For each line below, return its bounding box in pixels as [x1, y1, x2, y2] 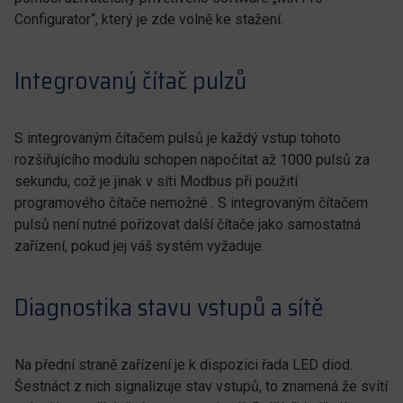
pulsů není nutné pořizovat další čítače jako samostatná [14, 216, 361, 233]
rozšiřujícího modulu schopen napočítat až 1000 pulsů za [14, 151, 370, 168]
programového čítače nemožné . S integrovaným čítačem [14, 194, 368, 211]
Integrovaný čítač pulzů [14, 61, 246, 100]
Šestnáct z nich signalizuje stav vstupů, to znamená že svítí [14, 378, 388, 395]
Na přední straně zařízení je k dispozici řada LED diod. [14, 356, 353, 373]
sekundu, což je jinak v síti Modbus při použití [14, 173, 298, 190]
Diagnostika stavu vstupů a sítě [14, 288, 323, 327]
